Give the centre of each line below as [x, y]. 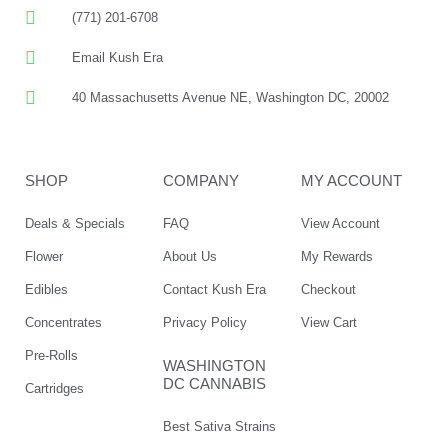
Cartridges [54, 389]
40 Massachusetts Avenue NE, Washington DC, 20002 [230, 98]
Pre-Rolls [51, 356]
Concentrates [63, 323]
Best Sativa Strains [219, 427]
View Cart [328, 323]
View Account [340, 224]
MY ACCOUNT [351, 181]
